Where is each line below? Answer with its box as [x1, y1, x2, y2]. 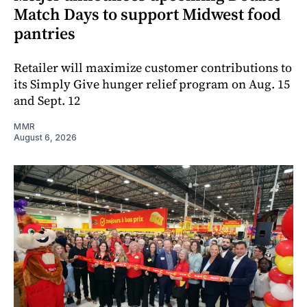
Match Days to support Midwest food [14, 3, 281, 26]
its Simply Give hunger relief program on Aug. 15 [14, 75, 290, 93]
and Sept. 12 [14, 92, 80, 110]
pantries [14, 22, 75, 45]
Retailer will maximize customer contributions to [14, 59, 292, 77]
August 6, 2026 [14, 132, 77, 143]
